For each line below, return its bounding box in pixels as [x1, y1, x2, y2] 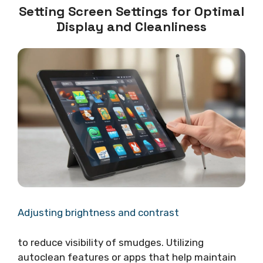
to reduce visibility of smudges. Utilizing [18, 236, 204, 248]
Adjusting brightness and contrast [18, 207, 179, 219]
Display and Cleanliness [56, 18, 207, 35]
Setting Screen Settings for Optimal [19, 2, 244, 19]
